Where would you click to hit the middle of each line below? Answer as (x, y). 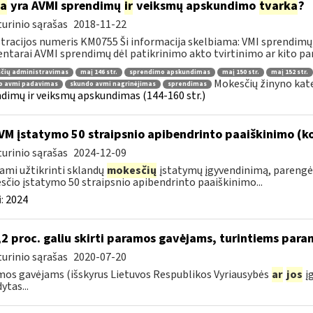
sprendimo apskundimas (169, 72)
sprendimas (187, 85)
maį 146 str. (99, 72)
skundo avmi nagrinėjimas (112, 85)
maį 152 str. (289, 72)
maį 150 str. (240, 72)
